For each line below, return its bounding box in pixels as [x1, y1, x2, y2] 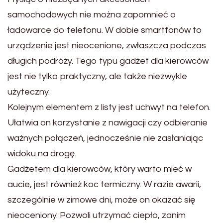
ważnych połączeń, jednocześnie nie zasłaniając [7, 133, 203, 143]
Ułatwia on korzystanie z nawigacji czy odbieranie [7, 117, 208, 127]
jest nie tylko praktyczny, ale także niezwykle [7, 71, 187, 81]
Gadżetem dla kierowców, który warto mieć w [7, 164, 192, 174]
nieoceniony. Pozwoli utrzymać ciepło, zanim [7, 210, 186, 220]
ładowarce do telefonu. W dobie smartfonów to [7, 25, 202, 35]
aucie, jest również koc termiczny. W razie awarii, [7, 179, 201, 189]
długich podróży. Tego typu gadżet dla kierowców [7, 56, 209, 66]
